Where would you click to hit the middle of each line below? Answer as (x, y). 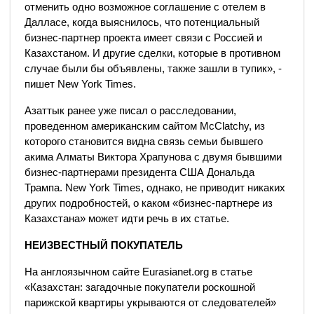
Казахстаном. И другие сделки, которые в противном (152, 53)
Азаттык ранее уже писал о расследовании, (130, 110)
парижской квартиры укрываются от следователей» (150, 302)
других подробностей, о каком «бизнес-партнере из (149, 203)
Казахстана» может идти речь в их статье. (127, 218)
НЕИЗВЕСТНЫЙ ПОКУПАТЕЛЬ (104, 245)
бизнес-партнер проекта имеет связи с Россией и (143, 37)
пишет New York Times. (80, 84)
